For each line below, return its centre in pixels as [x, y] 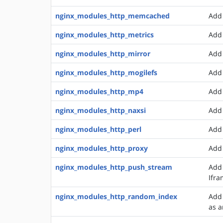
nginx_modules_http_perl [98, 129]
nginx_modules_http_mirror [103, 54]
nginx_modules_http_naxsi [101, 110]
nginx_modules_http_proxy [102, 148]
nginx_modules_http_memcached [112, 16]
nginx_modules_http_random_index [116, 196]
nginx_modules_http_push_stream [114, 167]
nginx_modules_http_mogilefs [106, 72]
